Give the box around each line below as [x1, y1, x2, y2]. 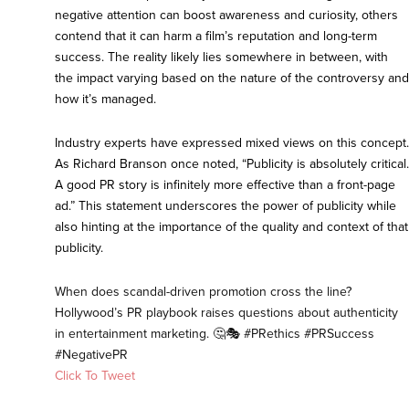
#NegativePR [55, 347, 128, 363]
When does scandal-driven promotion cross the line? [55, 284, 351, 300]
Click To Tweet [55, 368, 135, 384]
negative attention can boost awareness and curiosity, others [55, 7, 398, 24]
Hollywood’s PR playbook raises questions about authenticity [55, 305, 398, 321]
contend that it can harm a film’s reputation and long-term [55, 28, 377, 45]
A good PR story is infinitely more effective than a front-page [55, 177, 395, 194]
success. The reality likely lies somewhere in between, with [55, 49, 388, 66]
